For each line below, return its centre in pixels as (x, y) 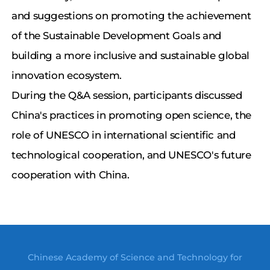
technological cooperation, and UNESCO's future (131, 155)
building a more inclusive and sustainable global (130, 56)
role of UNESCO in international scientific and (124, 135)
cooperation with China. (71, 175)
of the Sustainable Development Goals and (116, 36)
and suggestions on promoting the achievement (131, 16)
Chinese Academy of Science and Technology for (135, 257)
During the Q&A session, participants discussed (127, 96)
